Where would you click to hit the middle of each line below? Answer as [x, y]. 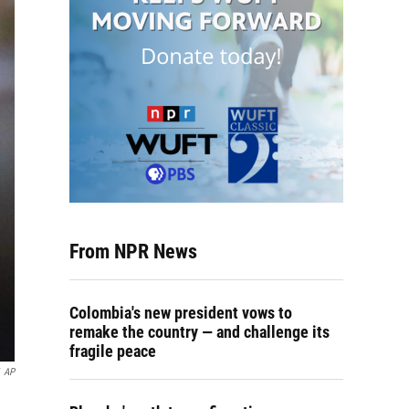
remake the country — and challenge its [199, 332]
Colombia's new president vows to [181, 313]
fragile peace [113, 351]
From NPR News [133, 252]
